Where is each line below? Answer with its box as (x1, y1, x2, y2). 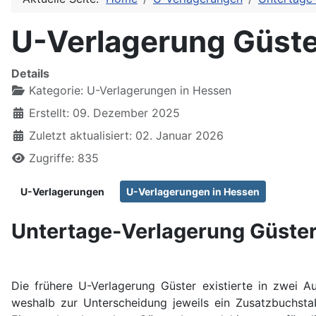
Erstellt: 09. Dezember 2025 (29, 105, 180, 120)
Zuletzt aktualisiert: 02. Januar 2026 (29, 128, 224, 142)
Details (11, 66, 49, 80)
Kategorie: (25, 83, 87, 97)
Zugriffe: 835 (29, 150, 99, 165)
